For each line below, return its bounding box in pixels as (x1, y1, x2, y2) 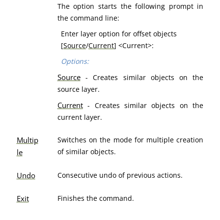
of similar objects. (57, 147, 116, 156)
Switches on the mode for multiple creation (57, 135, 204, 144)
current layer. (57, 112, 102, 122)
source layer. (57, 84, 100, 94)
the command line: (57, 13, 119, 23)
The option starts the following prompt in (57, 1, 204, 11)
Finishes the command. (57, 193, 134, 203)
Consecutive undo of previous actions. (57, 170, 183, 180)
